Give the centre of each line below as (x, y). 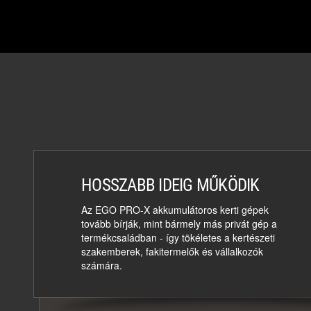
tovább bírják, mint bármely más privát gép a (179, 224)
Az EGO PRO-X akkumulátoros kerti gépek (175, 210)
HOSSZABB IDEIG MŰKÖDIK (170, 185)
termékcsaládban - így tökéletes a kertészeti (178, 238)
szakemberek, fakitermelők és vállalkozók (172, 252)
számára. (102, 266)
